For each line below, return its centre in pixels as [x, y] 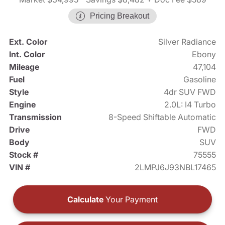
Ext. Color [28, 42]
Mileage [24, 67]
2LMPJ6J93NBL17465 [176, 167]
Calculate [85, 200]
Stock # [23, 155]
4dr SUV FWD [190, 92]
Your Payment [131, 200]
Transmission [35, 117]
